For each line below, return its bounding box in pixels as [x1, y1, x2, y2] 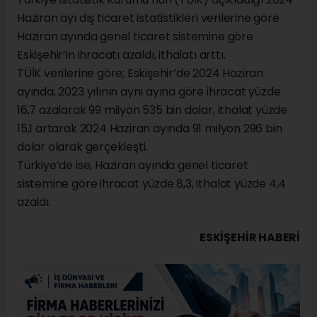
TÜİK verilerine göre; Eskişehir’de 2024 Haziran [17, 64, 263, 81]
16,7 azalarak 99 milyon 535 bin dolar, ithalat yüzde [17, 101, 288, 118]
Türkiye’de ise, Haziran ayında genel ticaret [17, 156, 248, 173]
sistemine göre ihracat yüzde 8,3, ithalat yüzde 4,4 [17, 175, 287, 192]
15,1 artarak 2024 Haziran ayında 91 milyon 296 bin [17, 120, 282, 137]
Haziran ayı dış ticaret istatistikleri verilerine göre [17, 9, 279, 26]
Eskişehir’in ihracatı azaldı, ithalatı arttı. [17, 46, 226, 63]
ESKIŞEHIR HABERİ [200, 229, 300, 246]
